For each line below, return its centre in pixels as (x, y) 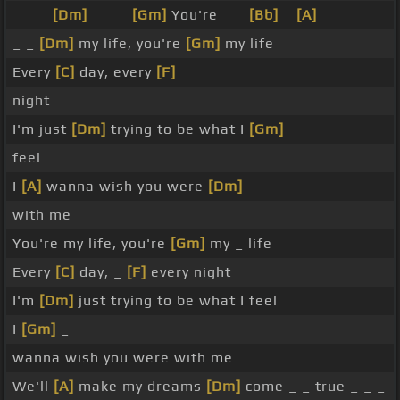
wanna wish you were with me (123, 358)
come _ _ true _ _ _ (313, 387)
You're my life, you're (92, 244)
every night (189, 272)
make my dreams (140, 387)
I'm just (42, 129)
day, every (116, 72)
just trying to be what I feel (176, 301)
